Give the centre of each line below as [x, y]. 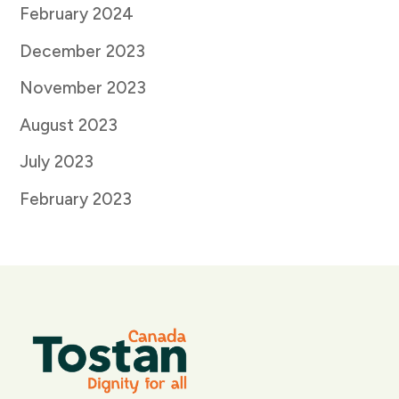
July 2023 [57, 162]
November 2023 [83, 88]
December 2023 [83, 51]
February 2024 [77, 14]
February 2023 [76, 199]
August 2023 [69, 125]
